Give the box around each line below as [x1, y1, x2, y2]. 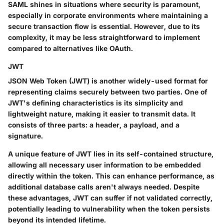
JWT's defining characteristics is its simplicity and [8, 98, 183, 107]
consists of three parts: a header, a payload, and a [8, 120, 179, 129]
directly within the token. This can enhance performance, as [8, 171, 214, 180]
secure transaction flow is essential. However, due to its [8, 21, 200, 30]
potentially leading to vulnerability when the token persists [8, 204, 210, 213]
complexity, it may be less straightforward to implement [8, 32, 200, 41]
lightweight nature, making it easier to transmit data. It [8, 109, 195, 118]
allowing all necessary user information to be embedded [8, 160, 201, 169]
